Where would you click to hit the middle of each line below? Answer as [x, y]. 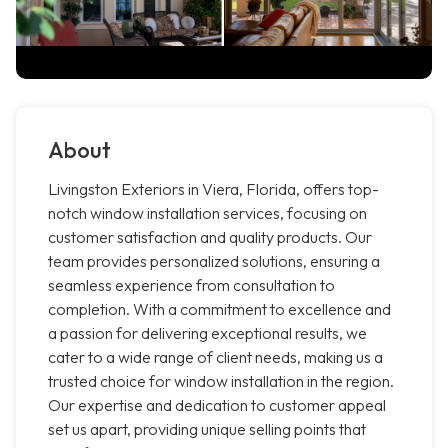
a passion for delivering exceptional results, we [207, 333]
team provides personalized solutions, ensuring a [214, 261]
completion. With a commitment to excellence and [219, 309]
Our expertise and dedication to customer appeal [217, 405]
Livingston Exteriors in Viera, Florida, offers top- [213, 189]
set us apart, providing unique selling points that [207, 429]
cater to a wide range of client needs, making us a [215, 357]
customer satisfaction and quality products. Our [210, 237]
